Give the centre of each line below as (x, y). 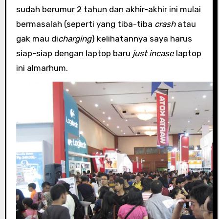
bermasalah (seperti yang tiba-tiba (85, 24)
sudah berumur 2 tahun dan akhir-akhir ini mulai (108, 10)
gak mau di (37, 39)
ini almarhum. (42, 68)
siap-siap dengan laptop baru (74, 54)
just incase (153, 54)
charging (75, 39)
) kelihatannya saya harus (142, 39)
